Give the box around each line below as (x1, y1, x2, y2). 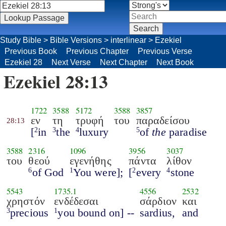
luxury (79, 125, 108, 138)
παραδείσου (136, 114, 190, 127)
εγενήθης (69, 154, 111, 167)
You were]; (73, 165, 124, 179)
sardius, (139, 206, 176, 219)
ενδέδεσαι (54, 194, 99, 207)
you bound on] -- (58, 206, 134, 219)
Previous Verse (138, 47, 192, 55)
